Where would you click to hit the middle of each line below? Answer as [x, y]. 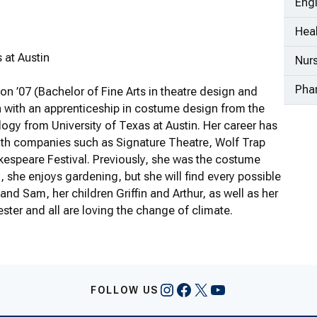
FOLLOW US [125, 290]
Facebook [211, 289]
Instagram [197, 289]
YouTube [242, 289]
